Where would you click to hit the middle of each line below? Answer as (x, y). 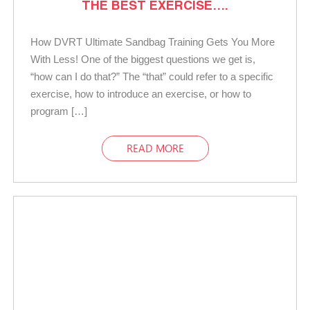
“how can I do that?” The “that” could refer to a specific (152, 76)
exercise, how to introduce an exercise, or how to (141, 93)
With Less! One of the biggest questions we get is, (143, 59)
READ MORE (155, 148)
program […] (59, 111)
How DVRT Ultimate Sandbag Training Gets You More (153, 42)
